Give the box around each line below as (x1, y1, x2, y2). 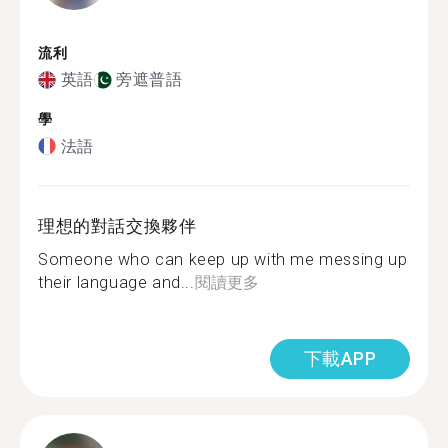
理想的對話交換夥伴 (38, 215, 197, 236)
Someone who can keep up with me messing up (38, 249, 408, 269)
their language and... (38, 272, 195, 292)
